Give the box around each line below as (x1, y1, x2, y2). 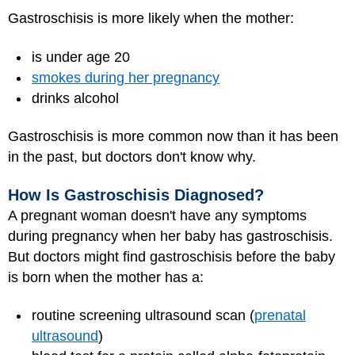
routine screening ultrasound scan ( (32, 307, 254, 324)
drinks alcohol (32, 90, 119, 106)
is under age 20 (32, 48, 130, 65)
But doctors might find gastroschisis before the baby (8, 248, 335, 265)
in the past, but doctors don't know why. (8, 149, 256, 166)
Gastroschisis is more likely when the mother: (8, 10, 294, 27)
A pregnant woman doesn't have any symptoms (8, 207, 307, 223)
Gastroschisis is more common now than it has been (8, 128, 338, 145)
